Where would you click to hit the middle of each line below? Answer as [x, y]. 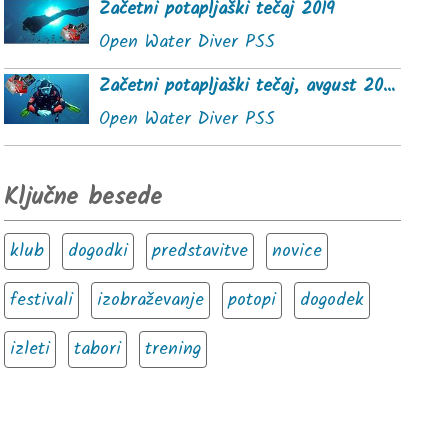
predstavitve [200, 251]
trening [173, 349]
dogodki [98, 251]
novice [297, 251]
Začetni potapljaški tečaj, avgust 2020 [389, 86]
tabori [98, 349]
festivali [42, 300]
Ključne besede [83, 197]
